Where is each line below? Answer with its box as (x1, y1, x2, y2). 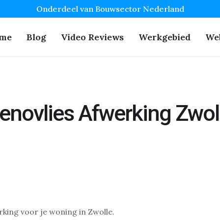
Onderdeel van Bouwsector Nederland (36, 4, 184, 14)
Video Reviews (61, 31, 124, 43)
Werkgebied (138, 31, 191, 43)
